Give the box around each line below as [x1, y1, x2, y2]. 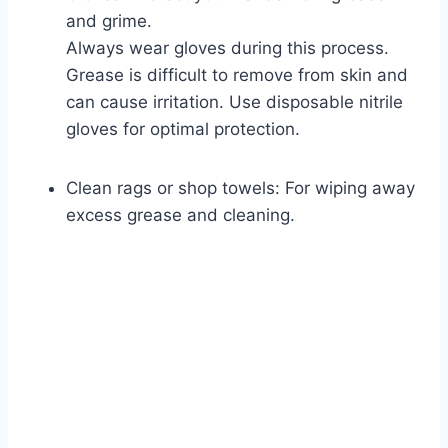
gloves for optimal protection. [66, 119, 300, 140]
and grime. [66, 11, 152, 32]
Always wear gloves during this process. [66, 38, 389, 59]
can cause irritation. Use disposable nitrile [66, 92, 403, 113]
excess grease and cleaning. [66, 205, 295, 226]
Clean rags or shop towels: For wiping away [66, 178, 415, 199]
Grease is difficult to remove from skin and [66, 65, 408, 86]
